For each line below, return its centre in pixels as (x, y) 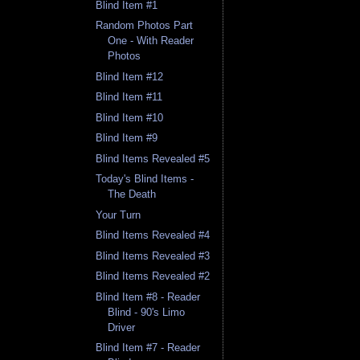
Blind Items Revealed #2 (153, 276)
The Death (132, 194)
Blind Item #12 (130, 76)
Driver (122, 327)
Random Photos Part (145, 26)
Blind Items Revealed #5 (153, 158)
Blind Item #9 (127, 138)
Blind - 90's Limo (147, 312)
